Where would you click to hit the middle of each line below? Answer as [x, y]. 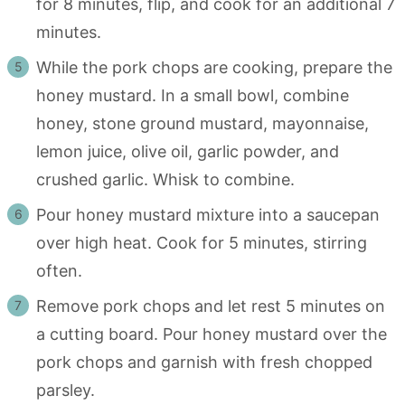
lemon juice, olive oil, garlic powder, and [188, 152]
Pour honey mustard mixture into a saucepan [208, 215]
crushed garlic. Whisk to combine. [165, 180]
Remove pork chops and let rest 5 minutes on [211, 306]
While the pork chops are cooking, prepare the [214, 68]
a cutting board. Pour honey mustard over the [212, 334]
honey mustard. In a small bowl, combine [193, 96]
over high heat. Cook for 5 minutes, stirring [202, 243]
